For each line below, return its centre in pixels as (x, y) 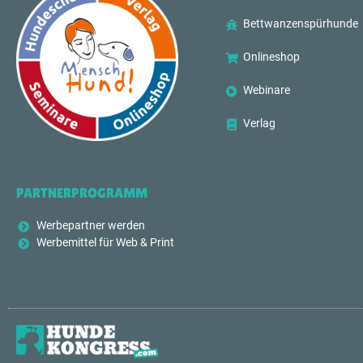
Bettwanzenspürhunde (301, 24)
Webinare (267, 91)
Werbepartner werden (90, 225)
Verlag (260, 124)
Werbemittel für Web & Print (105, 242)
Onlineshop (272, 58)
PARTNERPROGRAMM (82, 192)
